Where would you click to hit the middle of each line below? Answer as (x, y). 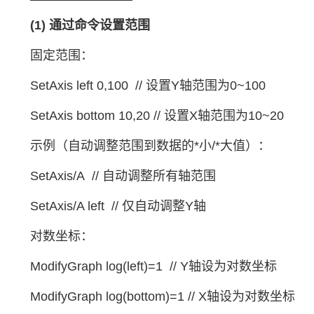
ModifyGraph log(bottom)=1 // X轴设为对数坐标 (163, 296)
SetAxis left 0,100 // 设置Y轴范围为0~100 (148, 86)
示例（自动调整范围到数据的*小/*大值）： (150, 146)
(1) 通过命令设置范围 (90, 25)
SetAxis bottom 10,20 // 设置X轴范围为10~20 (157, 116)
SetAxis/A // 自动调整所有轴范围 (123, 176)
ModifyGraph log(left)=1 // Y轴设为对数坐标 (153, 266)
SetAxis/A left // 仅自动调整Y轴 (118, 206)
